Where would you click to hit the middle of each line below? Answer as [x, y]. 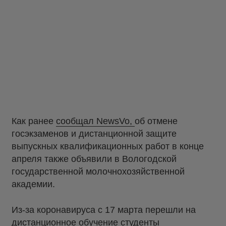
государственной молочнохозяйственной [98, 172]
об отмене [156, 121]
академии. [33, 184]
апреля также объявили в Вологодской [94, 159]
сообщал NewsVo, [95, 121]
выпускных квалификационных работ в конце [108, 147]
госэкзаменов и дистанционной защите [94, 134]
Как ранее [34, 121]
